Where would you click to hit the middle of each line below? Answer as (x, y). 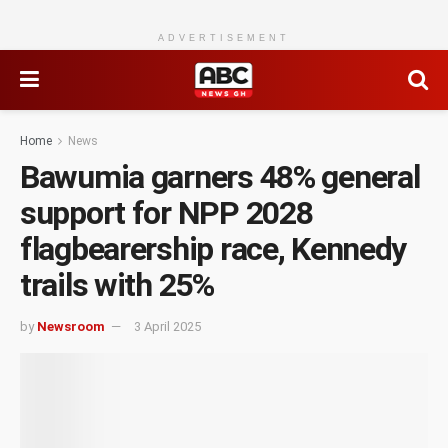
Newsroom (71, 326)
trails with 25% (117, 285)
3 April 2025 (167, 326)
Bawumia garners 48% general (220, 177)
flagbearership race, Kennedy (213, 249)
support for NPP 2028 (166, 213)
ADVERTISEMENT (224, 38)
